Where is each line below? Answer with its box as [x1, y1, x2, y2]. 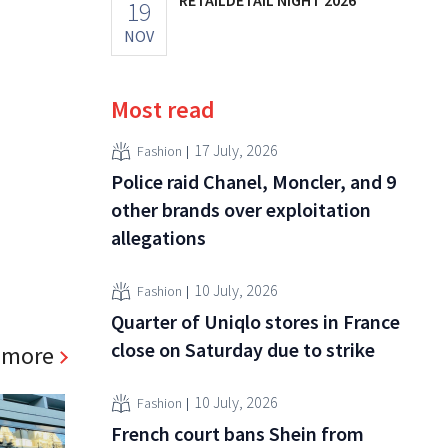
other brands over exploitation [111, 196, 371, 222]
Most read [111, 93, 215, 125]
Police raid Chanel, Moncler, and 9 [111, 168, 396, 194]
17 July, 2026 [194, 140, 278, 161]
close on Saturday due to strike [111, 336, 375, 362]
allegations [111, 224, 206, 250]
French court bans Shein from [111, 420, 364, 446]
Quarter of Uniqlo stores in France [111, 308, 400, 334]
